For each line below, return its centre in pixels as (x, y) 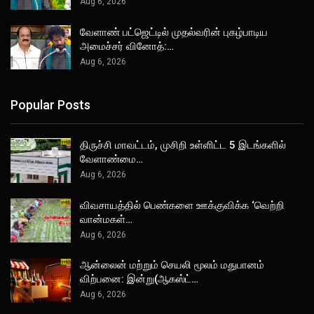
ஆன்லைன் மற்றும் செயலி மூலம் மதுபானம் (172, 265)
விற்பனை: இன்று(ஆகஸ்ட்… (139, 279)
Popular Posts (50, 104)
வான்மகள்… (106, 219)
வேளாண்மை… (111, 159)
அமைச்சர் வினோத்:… (127, 46)
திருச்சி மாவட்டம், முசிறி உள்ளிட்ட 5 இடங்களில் (183, 145)
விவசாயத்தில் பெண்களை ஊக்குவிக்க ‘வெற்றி (182, 205)
